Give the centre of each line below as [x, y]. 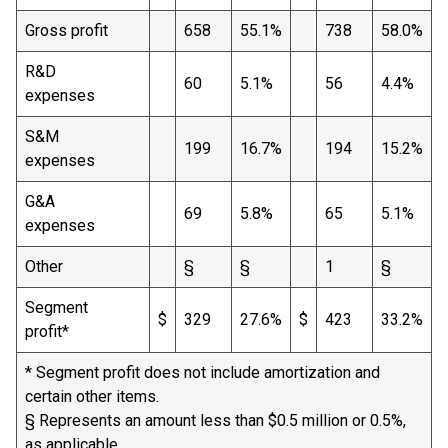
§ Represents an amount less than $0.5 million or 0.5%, [215, 420]
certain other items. [92, 396]
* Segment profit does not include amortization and [202, 372]
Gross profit [82, 30]
